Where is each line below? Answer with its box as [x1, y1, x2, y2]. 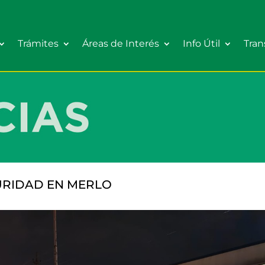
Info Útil [183, 38, 220, 49]
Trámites [18, 38, 59, 49]
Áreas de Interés [82, 38, 159, 49]
